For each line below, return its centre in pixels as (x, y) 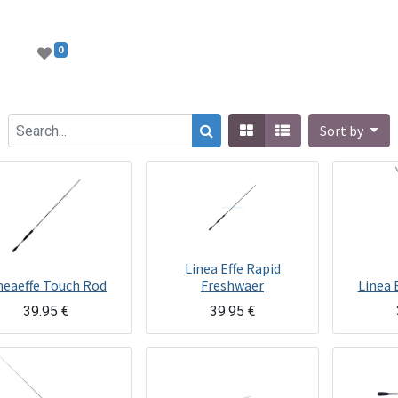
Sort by (343, 131)
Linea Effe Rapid (232, 268)
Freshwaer (232, 285)
